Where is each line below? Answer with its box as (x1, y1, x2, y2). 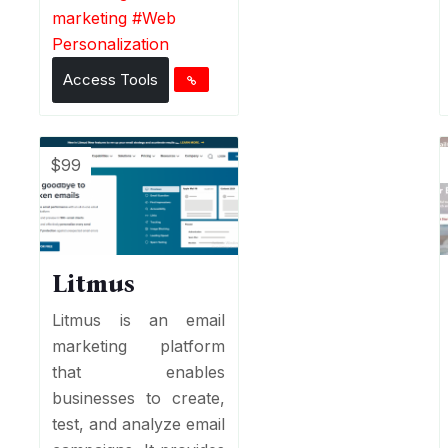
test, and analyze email (52, 414, 226, 435)
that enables (52, 362, 226, 383)
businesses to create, (52, 388, 226, 409)
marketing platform (52, 336, 226, 357)
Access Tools (63, 69, 159, 89)
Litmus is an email (52, 310, 226, 331)
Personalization (52, 33, 170, 54)
